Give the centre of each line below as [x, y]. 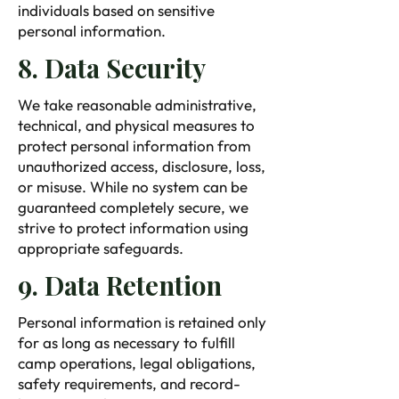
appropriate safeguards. [102, 248]
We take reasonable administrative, [137, 105]
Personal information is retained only [142, 322]
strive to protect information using [133, 228]
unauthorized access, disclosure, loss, [142, 166]
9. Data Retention [120, 285]
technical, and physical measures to [136, 125]
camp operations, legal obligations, [137, 363]
